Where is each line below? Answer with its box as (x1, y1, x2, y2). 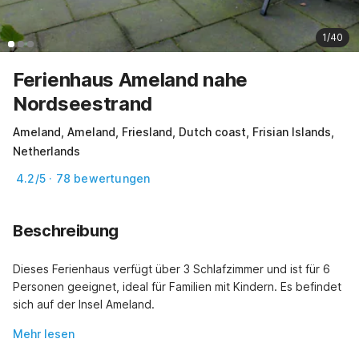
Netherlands (13, 144, 80, 159)
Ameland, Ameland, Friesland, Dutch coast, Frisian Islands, (13, 125, 334, 139)
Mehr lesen (13, 327, 75, 341)
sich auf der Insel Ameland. (13, 297, 155, 312)
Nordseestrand (13, 92, 153, 116)
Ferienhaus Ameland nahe (13, 68, 248, 92)
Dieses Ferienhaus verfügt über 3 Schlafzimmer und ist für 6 (13, 262, 330, 276)
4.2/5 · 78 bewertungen (16, 171, 151, 186)
